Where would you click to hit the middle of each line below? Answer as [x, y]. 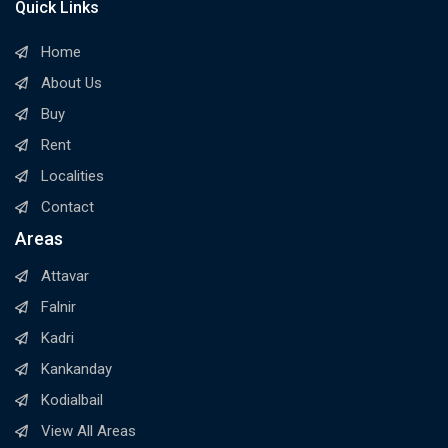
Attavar [65, 276]
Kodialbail [72, 400]
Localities [73, 176]
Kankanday [77, 369]
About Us [72, 83]
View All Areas [89, 431]
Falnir [59, 307]
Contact [68, 207]
